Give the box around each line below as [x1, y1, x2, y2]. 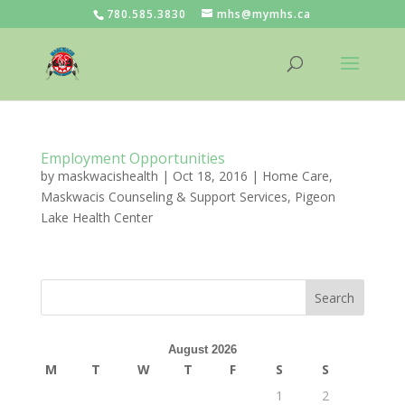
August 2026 [167, 343, 237, 356]
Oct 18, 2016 [172, 167, 248, 184]
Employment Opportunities [40, 148, 225, 168]
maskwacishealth [57, 167, 158, 184]
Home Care [261, 167, 329, 184]
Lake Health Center [40, 209, 153, 226]
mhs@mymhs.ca [217, 6, 312, 22]
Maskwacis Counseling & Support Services [40, 188, 287, 205]
